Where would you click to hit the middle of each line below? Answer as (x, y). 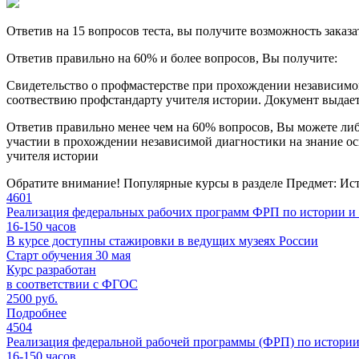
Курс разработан (51, 269)
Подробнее (36, 313)
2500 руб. (32, 298)
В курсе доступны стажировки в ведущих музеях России (162, 240)
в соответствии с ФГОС (72, 284)
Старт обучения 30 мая (69, 255)
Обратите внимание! (63, 183)
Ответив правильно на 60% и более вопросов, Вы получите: (172, 58)
